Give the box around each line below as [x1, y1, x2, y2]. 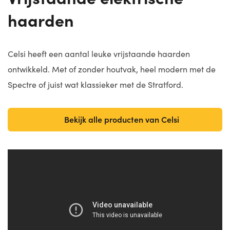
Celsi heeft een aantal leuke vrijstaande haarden [8, 48, 190, 59]
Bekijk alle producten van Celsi [64, 113, 179, 125]
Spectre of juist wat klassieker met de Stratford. [8, 79, 183, 90]
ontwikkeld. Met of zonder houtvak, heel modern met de [8, 64, 216, 74]
